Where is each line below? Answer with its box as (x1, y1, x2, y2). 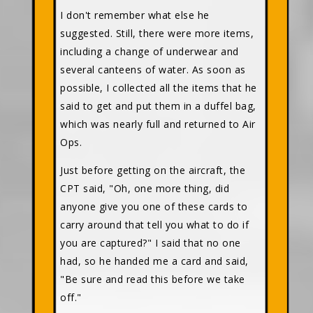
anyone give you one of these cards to (60, 199, 248, 213)
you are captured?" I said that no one (60, 235, 241, 249)
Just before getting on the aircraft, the (60, 163, 245, 177)
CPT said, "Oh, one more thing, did (60, 181, 229, 195)
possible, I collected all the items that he (60, 80, 257, 94)
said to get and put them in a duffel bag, (60, 99, 256, 112)
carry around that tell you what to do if (60, 217, 249, 231)
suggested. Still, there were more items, (60, 26, 254, 40)
